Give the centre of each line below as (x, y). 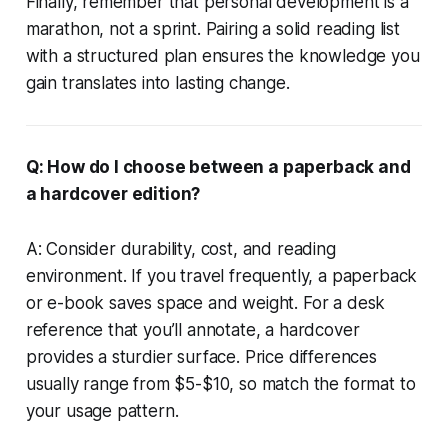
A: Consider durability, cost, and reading (180, 248)
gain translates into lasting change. (157, 82)
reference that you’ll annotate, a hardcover (192, 329)
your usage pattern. (102, 410)
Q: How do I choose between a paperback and (218, 166)
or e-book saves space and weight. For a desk (205, 302)
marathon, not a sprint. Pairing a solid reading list (212, 28)
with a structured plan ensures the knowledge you (222, 55)
